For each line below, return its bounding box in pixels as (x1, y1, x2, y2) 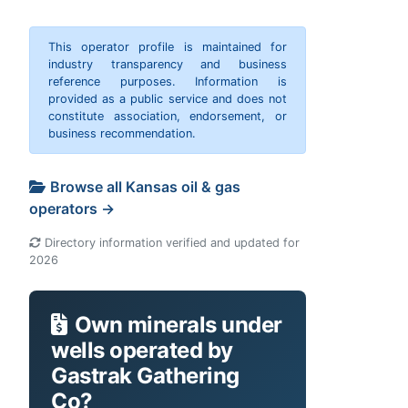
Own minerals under (74, 311, 282, 339)
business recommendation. (48, 127, 196, 141)
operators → (29, 199, 115, 219)
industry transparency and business (48, 57, 287, 72)
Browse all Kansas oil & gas (50, 178, 240, 197)
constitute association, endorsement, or (48, 109, 287, 124)
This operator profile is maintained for (48, 40, 287, 55)
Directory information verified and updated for (41, 236, 300, 250)
